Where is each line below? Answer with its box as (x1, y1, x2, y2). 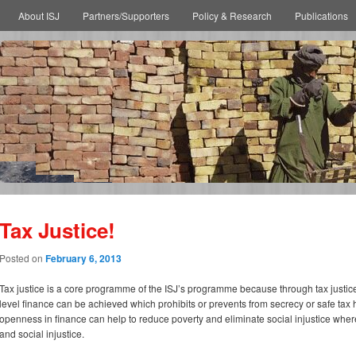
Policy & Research (192, 9, 273, 22)
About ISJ (17, 9, 60, 22)
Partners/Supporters (82, 9, 169, 22)
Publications (295, 9, 349, 22)
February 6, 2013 (45, 251, 122, 266)
